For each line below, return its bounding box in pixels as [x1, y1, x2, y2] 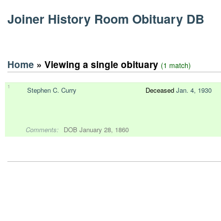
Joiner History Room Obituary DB [7, 10, 204, 28]
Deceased [146, 85, 176, 95]
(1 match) [161, 60, 191, 70]
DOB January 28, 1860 [63, 125, 129, 134]
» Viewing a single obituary [34, 58, 161, 71]
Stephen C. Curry [27, 85, 76, 95]
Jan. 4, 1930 [176, 85, 212, 95]
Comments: [25, 125, 59, 134]
